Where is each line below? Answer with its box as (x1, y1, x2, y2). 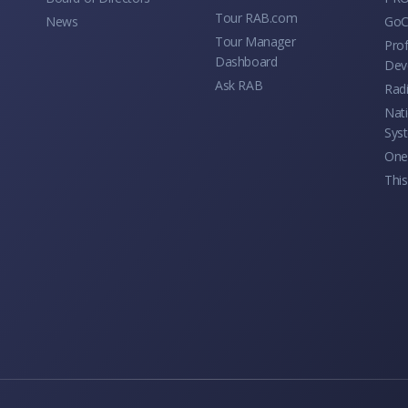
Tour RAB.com (215, 8, 298, 26)
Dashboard (215, 52, 278, 70)
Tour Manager (215, 32, 296, 50)
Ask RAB (215, 76, 263, 94)
